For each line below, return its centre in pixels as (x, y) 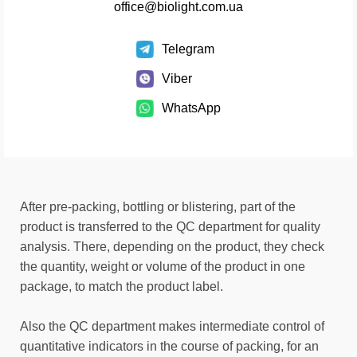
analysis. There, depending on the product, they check (172, 247)
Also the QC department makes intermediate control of (172, 326)
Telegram (188, 49)
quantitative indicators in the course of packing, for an (169, 346)
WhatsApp (191, 108)
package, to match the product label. (122, 286)
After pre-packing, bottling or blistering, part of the (158, 207)
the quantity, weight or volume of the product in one (163, 267)
